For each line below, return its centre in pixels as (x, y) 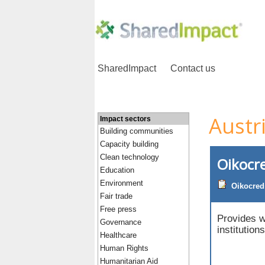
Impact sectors (125, 119)
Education (117, 170)
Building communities (137, 131)
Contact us (193, 68)
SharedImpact (127, 68)
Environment (122, 183)
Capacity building (129, 144)
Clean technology (130, 157)
